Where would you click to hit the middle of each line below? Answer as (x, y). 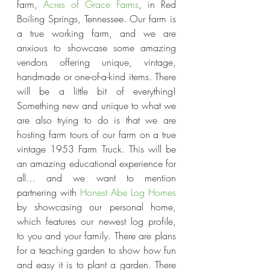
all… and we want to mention (96, 178)
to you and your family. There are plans (96, 236)
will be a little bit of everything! (96, 91)
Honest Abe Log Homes (128, 192)
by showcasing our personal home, (96, 207)
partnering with (49, 192)
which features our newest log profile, (96, 221)
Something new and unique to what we (96, 105)
